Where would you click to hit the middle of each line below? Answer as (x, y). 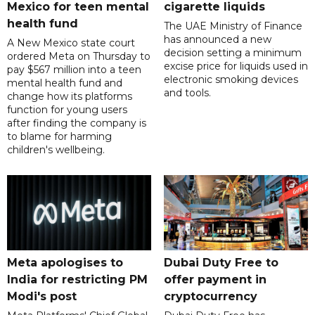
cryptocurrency (210, 297)
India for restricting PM (77, 280)
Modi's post (42, 297)
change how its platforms (70, 97)
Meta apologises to (65, 263)
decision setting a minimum (232, 53)
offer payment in (215, 280)
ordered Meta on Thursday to (79, 57)
